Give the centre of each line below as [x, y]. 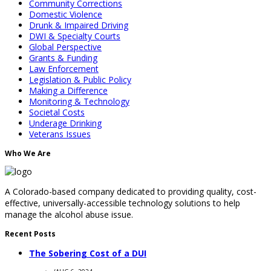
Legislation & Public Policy [80, 80]
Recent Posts [30, 234]
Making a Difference [68, 91]
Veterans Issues [60, 134]
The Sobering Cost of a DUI [88, 253]
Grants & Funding [63, 58]
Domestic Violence [66, 15]
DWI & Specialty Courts [75, 36]
